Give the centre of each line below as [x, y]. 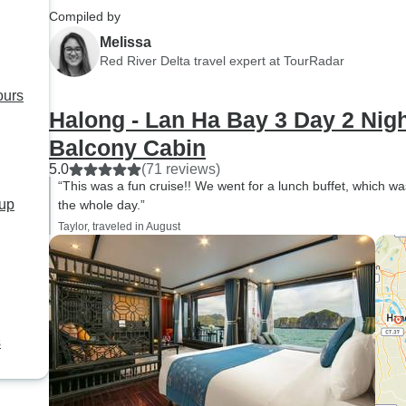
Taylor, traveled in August [119, 227]
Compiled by [85, 16]
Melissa [126, 42]
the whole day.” [101, 205]
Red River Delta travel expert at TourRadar [222, 60]
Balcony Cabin [127, 148]
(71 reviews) [181, 169]
